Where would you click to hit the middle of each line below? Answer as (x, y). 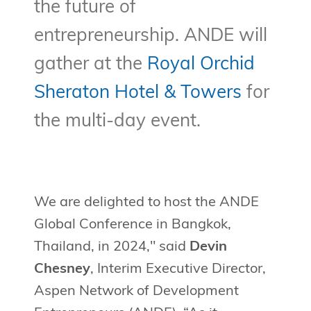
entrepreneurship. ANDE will (150, 37)
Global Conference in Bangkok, (132, 225)
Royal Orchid (201, 65)
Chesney (62, 270)
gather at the (90, 65)
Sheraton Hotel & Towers (137, 94)
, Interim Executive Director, (178, 270)
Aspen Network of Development (136, 292)
